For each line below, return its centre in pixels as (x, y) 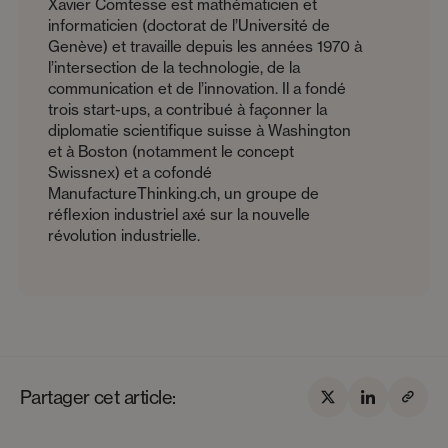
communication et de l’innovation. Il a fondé (197, 88)
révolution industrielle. (124, 235)
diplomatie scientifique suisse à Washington (199, 130)
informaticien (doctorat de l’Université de (189, 25)
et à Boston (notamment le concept (171, 151)
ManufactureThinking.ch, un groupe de (183, 193)
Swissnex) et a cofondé (130, 172)
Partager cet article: (98, 396)
